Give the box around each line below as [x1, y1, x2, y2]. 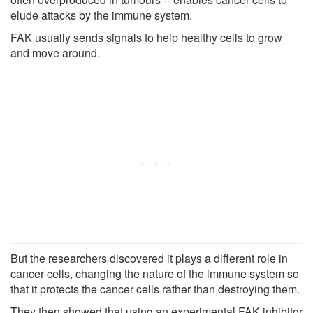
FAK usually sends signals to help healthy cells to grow [10, 29, 282, 45]
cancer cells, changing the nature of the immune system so [10, 265, 299, 282]
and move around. [10, 44, 100, 61]
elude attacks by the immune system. [10, 6, 192, 23]
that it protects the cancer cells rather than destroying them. [10, 280, 300, 297]
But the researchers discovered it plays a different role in [10, 249, 288, 266]
